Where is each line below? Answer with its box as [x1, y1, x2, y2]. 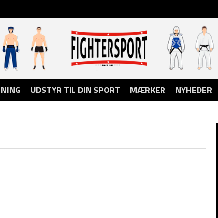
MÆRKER [129, 83, 165, 96]
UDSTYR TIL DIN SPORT [30, 83, 120, 96]
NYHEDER [175, 83, 212, 96]
